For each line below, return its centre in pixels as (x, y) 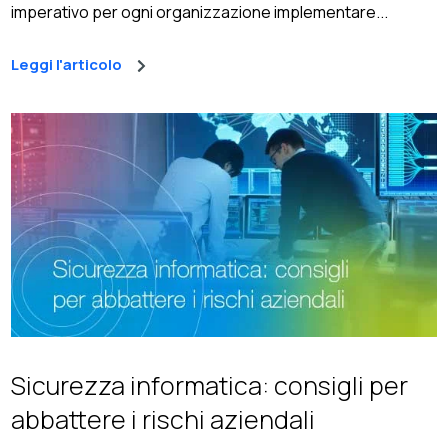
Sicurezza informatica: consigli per (210, 385)
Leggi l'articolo (67, 64)
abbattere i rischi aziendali (163, 419)
